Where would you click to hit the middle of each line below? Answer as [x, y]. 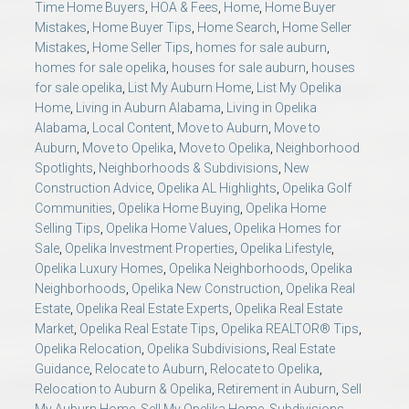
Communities [73, 209]
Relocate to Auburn [150, 369]
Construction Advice [93, 189]
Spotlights [64, 168]
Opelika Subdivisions [207, 349]
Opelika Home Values [167, 229]
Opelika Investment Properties [150, 249]
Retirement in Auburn [277, 389]
